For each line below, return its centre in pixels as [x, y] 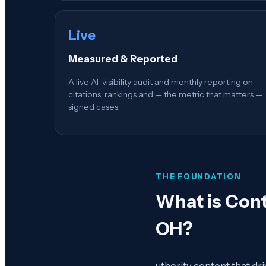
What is [190, 202]
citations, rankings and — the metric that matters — [165, 95]
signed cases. [94, 107]
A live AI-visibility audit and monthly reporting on [161, 82]
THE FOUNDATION [199, 177]
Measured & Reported [123, 58]
